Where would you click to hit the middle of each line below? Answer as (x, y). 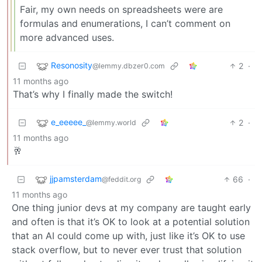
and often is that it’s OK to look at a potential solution (131, 221)
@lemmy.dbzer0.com (129, 65)
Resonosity (72, 65)
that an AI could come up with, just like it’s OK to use (128, 235)
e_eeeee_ (68, 122)
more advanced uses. (67, 37)
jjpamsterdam (76, 178)
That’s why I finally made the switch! (93, 94)
